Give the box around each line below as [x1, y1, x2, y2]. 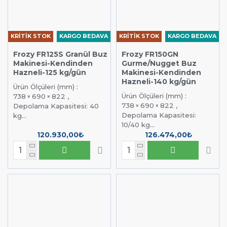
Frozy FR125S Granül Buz [13, 49, 107, 59]
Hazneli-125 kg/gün [13, 67, 86, 77]
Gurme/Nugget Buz [121, 58, 197, 68]
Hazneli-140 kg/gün [121, 77, 196, 86]
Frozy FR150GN [121, 49, 178, 59]
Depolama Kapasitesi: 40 [13, 101, 99, 110]
